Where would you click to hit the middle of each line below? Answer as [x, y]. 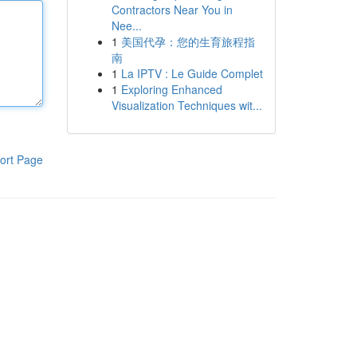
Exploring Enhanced [171, 89]
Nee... [126, 25]
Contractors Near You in [172, 10]
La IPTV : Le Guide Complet [192, 73]
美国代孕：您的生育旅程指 [188, 41]
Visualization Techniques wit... [186, 105]
